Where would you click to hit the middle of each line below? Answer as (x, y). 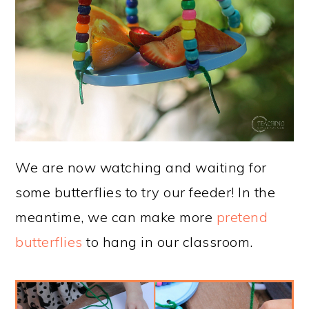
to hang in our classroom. (168, 241)
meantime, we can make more (116, 217)
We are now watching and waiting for (141, 167)
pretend (242, 217)
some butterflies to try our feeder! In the (146, 192)
